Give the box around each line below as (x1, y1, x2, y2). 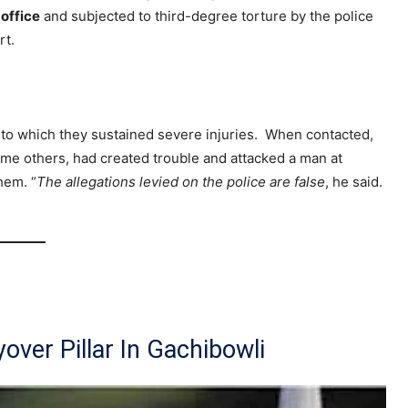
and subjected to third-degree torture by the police (40, 7, 373, 25)
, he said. (325, 173, 386, 191)
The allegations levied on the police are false (36, 173, 325, 191)
